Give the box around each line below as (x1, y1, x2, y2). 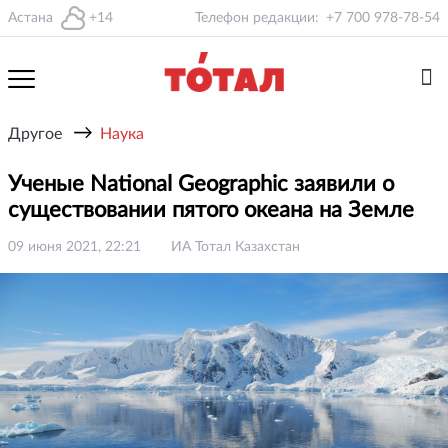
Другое (8, 126, 62, 142)
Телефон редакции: (195, 11, 319, 25)
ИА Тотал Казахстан (171, 240, 300, 254)
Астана (8, 11, 53, 25)
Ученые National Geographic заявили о (8, 173, 394, 195)
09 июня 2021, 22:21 (8, 240, 141, 254)
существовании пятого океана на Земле (8, 199, 420, 221)
